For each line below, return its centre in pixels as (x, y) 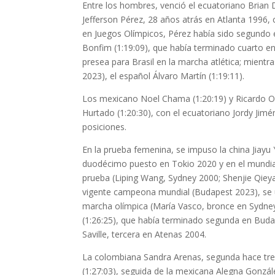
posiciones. (105, 127)
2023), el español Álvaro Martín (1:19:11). (164, 76)
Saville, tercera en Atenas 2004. (145, 234)
